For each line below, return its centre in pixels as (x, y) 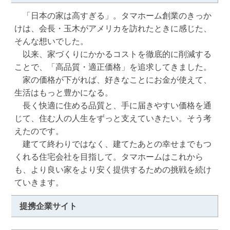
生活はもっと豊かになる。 (63, 93)
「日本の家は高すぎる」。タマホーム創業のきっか (113, 16)
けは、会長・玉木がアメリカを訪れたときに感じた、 (113, 28)
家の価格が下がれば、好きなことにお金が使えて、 (113, 80)
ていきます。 (39, 183)
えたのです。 (39, 131)
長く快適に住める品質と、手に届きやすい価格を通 (113, 106)
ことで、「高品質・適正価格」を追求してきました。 (113, 67)
